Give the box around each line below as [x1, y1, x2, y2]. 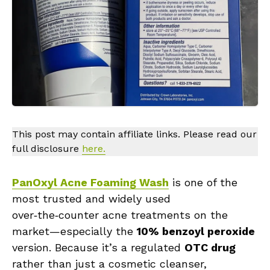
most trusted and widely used [12, 192, 171, 206]
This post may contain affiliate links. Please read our [12, 128, 257, 140]
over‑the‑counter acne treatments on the [12, 209, 228, 222]
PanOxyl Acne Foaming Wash [12, 176, 169, 189]
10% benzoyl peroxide [137, 225, 255, 238]
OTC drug [184, 241, 236, 254]
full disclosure [12, 143, 82, 155]
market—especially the [12, 225, 137, 238]
